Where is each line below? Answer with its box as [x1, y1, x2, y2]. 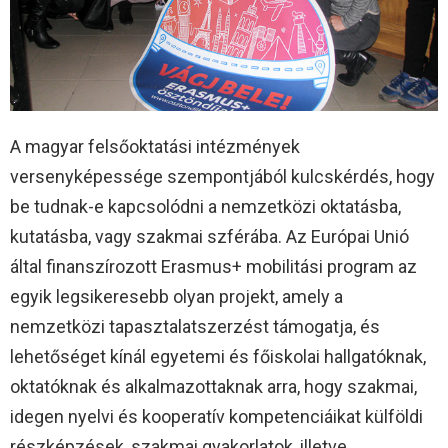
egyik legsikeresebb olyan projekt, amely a [10, 286, 343, 308]
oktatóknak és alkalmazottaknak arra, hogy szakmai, [10, 376, 417, 398]
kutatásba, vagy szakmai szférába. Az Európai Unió [10, 226, 409, 248]
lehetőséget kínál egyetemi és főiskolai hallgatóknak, [10, 346, 426, 368]
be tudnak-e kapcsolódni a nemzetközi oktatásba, [10, 196, 401, 218]
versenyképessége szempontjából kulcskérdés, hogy [10, 166, 435, 188]
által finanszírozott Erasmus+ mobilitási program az [10, 256, 417, 278]
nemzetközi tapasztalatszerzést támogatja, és [10, 316, 380, 338]
